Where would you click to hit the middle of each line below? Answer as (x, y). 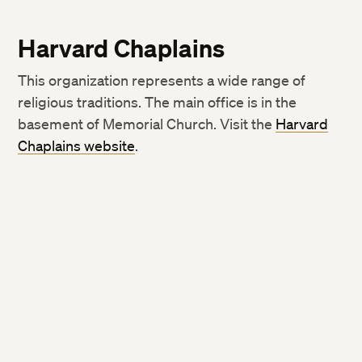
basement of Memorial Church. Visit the (147, 124)
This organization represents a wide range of (162, 80)
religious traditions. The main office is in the (158, 102)
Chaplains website (77, 145)
